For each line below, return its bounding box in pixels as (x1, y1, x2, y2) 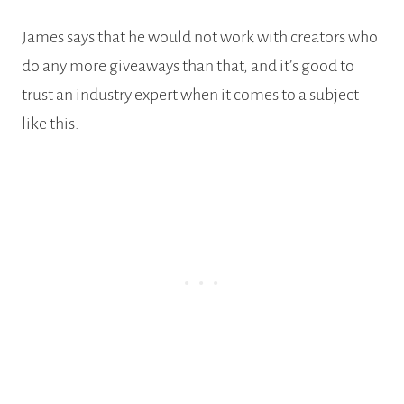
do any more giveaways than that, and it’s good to (22, 56, 354, 75)
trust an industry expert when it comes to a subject (22, 85, 359, 104)
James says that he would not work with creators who (22, 27, 378, 46)
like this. (22, 114, 79, 133)
